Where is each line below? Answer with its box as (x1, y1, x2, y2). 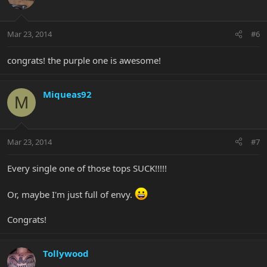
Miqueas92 (43, 88, 92, 101)
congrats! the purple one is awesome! (7, 54, 161, 67)
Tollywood (43, 247, 89, 259)
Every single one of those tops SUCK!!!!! (7, 162, 167, 174)
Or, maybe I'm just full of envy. (7, 188, 135, 200)
